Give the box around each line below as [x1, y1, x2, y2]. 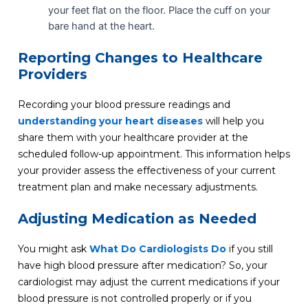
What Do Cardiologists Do [89, 242, 226, 255]
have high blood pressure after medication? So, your [17, 258, 267, 272]
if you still [225, 242, 273, 255]
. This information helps [179, 147, 290, 160]
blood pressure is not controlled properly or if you [17, 291, 252, 305]
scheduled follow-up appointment [17, 147, 180, 160]
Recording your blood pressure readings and [17, 98, 230, 111]
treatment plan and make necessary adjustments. [17, 180, 258, 193]
